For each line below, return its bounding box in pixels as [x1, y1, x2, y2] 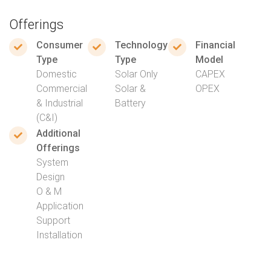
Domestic [36, 68, 77, 80]
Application [36, 200, 83, 212]
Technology [115, 39, 168, 51]
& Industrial [36, 97, 83, 109]
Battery [115, 97, 146, 109]
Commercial [36, 83, 87, 94]
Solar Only [115, 68, 158, 80]
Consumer [36, 39, 83, 51]
